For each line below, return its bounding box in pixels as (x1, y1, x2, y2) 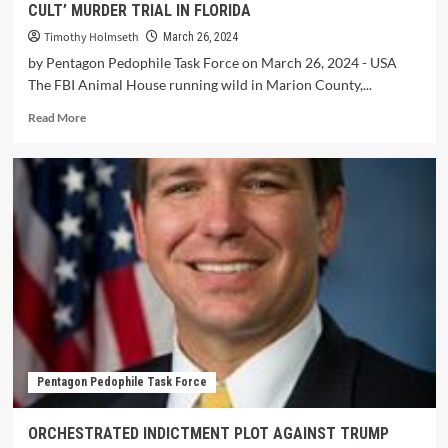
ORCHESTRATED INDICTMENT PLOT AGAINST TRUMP (27, 424, 389, 443)
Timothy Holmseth (43, 29, 139, 46)
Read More (27, 110, 86, 125)
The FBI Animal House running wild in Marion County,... (27, 76, 372, 93)
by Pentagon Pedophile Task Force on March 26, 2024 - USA (27, 54, 397, 71)
